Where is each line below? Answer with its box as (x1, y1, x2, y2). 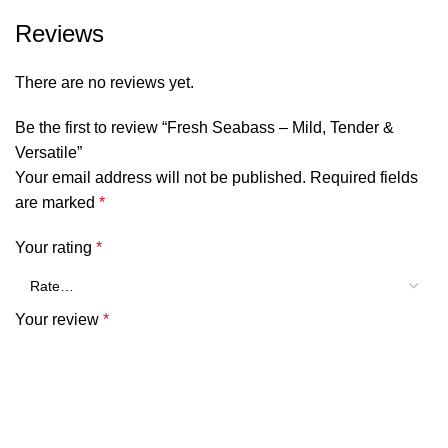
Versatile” (15, 144, 82, 162)
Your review (15, 311, 103, 329)
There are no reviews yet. (15, 74, 194, 92)
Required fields (310, 169, 418, 187)
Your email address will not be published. (15, 169, 306, 187)
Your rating (15, 239, 96, 257)
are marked (15, 194, 99, 212)
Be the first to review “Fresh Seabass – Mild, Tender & (15, 119, 394, 137)
